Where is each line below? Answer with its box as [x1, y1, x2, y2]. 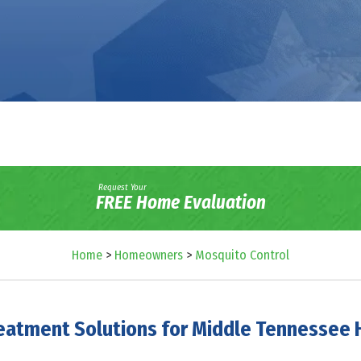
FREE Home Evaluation [95, 191, 266, 214]
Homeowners [114, 247, 183, 263]
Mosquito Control [195, 247, 289, 263]
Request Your [98, 182, 147, 193]
